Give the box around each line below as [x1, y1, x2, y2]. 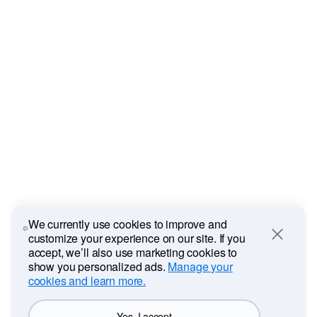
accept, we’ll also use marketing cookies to [28, 244, 237, 260]
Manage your [168, 258, 233, 275]
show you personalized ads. [28, 258, 168, 275]
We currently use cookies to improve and [28, 216, 227, 232]
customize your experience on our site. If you [28, 230, 246, 246]
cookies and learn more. [28, 272, 146, 289]
